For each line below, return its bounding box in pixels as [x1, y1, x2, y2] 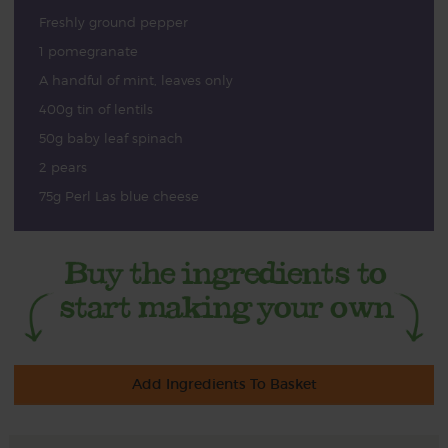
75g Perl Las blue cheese [38, 188, 199, 204]
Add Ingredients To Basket [131, 375, 317, 394]
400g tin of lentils [38, 101, 153, 117]
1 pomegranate [38, 43, 138, 59]
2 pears [38, 159, 87, 175]
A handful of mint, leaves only [38, 72, 233, 88]
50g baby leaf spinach [38, 130, 183, 146]
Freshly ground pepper [38, 14, 188, 30]
